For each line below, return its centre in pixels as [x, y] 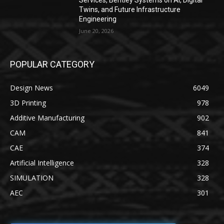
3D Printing [28, 103]
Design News [31, 88]
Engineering [98, 19]
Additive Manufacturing [47, 118]
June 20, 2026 [96, 31]
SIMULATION [32, 178]
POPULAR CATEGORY [52, 64]
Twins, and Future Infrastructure [130, 9]
